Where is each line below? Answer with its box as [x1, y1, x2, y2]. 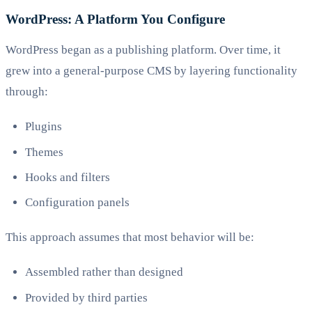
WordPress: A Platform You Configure [6, 12, 225, 27]
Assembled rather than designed [25, 265, 183, 279]
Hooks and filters [25, 170, 110, 184]
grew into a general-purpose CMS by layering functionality [6, 64, 297, 78]
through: [6, 85, 48, 99]
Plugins [25, 120, 62, 134]
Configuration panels [25, 196, 130, 210]
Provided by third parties [25, 290, 148, 304]
